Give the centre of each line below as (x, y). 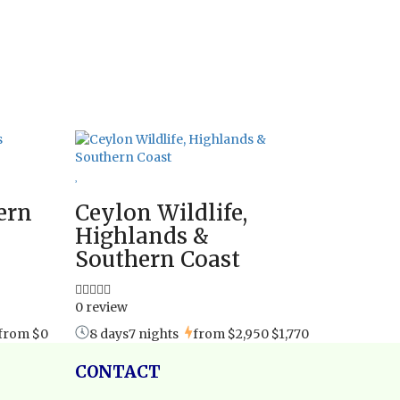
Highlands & (142, 236)
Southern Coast (157, 259)
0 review (101, 307)
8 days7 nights (133, 333)
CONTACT (117, 371)
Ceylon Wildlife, (161, 212)
